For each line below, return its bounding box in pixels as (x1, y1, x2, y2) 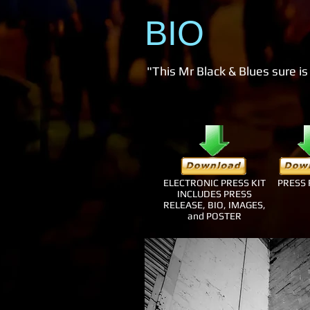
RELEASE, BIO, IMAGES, (163, 199, 266, 210)
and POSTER (187, 210, 241, 221)
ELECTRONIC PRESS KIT (163, 177, 266, 188)
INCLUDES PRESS (176, 188, 252, 199)
